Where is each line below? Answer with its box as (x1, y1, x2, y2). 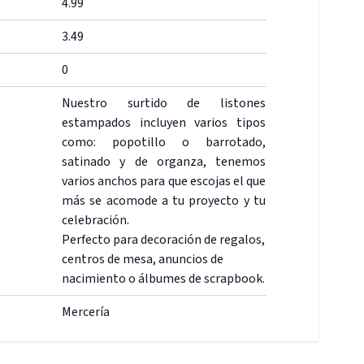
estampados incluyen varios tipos (62, 114, 266, 132)
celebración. (62, 211, 129, 229)
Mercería (62, 303, 110, 321)
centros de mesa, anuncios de (62, 250, 223, 268)
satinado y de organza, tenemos (62, 153, 266, 171)
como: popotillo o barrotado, (62, 133, 266, 151)
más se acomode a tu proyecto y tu (62, 192, 266, 210)
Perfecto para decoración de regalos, (62, 231, 265, 249)
